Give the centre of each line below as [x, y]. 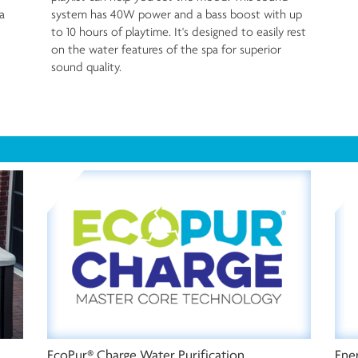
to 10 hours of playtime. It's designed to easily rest [179, 32]
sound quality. [86, 67]
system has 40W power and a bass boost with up [177, 14]
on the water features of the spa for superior [166, 50]
